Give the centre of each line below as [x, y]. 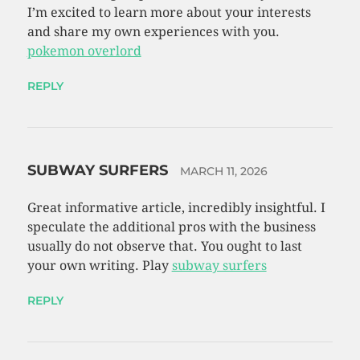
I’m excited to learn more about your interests [169, 13]
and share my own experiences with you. [153, 32]
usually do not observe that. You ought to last [164, 247]
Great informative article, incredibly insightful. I [176, 208]
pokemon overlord [84, 51]
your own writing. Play [99, 266]
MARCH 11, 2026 [223, 172]
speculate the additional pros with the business [171, 227]
